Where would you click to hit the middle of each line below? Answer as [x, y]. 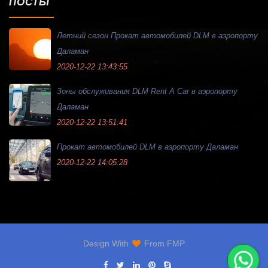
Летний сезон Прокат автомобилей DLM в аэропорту [157, 35]
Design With [107, 243]
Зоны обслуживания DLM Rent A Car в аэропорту [147, 91]
